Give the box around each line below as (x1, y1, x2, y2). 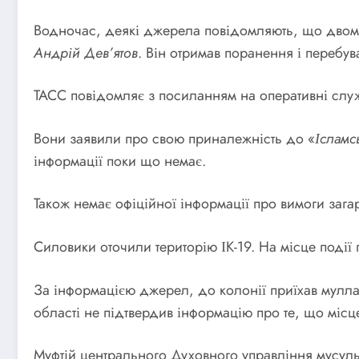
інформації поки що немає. (34, 150, 206, 171)
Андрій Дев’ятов (34, 42, 138, 63)
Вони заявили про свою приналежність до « (34, 127, 315, 149)
